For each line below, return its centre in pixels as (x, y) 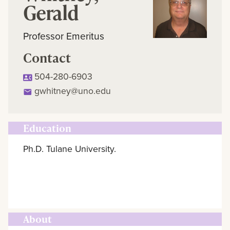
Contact (47, 57)
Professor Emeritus (63, 35)
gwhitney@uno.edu (73, 91)
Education (47, 128)
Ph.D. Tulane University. (69, 149)
